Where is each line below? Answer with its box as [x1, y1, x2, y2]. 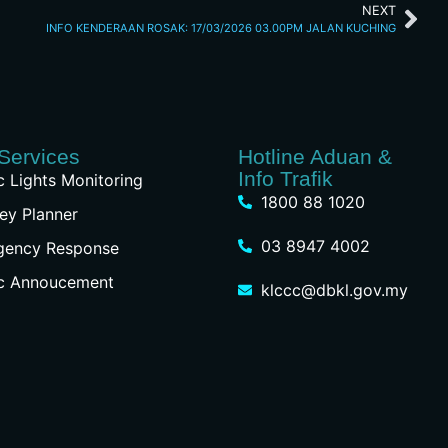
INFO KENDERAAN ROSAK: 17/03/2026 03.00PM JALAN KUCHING [46, 21, 396, 36]
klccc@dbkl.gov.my [260, 280, 408, 301]
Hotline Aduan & [238, 145, 393, 169]
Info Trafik [238, 167, 334, 191]
